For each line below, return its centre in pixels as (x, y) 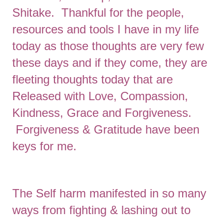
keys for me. (44, 146)
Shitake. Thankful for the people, (98, 13)
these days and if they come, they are (110, 63)
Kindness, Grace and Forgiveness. (102, 113)
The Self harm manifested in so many (109, 193)
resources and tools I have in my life (106, 29)
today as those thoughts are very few (108, 46)
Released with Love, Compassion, (100, 96)
